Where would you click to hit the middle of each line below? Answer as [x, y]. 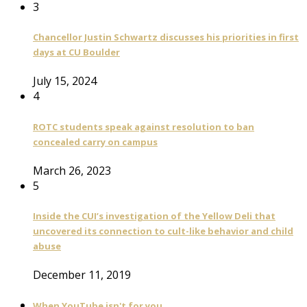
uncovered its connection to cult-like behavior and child [163, 231]
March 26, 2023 [72, 170]
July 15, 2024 [65, 81]
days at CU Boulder [76, 52]
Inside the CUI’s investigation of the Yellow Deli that [154, 216]
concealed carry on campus [95, 142]
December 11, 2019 [82, 275]
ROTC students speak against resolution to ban [144, 126]
